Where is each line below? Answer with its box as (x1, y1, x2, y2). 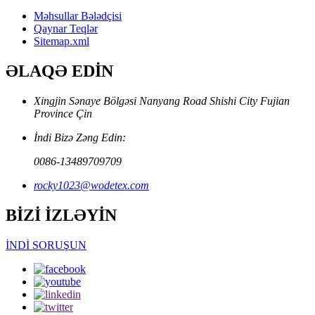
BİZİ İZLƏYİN (6, 206, 117, 225)
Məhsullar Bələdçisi (34, 10, 122, 22)
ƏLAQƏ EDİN (6, 62, 113, 81)
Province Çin (34, 108, 92, 120)
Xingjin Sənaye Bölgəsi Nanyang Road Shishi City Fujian (34, 95, 290, 108)
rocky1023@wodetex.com (34, 179, 149, 192)
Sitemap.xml (34, 35, 89, 48)
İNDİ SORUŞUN (6, 238, 86, 251)
